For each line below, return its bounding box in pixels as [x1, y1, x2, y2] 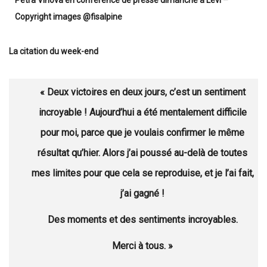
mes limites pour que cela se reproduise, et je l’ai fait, [31, 167, 254, 179]
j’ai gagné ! [120, 188, 164, 200]
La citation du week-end [9, 46, 98, 57]
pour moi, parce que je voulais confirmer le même [41, 127, 244, 139]
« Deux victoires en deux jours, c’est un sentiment [39, 86, 246, 98]
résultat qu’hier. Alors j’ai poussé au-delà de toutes [38, 147, 247, 159]
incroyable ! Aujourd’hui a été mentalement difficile [38, 107, 247, 119]
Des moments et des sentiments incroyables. [47, 214, 238, 226]
